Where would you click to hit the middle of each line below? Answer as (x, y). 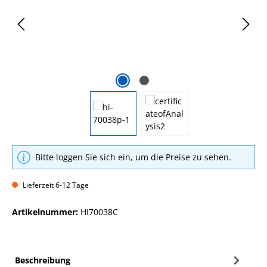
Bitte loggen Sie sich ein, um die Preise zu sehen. (133, 157)
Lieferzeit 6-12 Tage (55, 185)
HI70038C (99, 212)
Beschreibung (43, 260)
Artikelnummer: (46, 212)
